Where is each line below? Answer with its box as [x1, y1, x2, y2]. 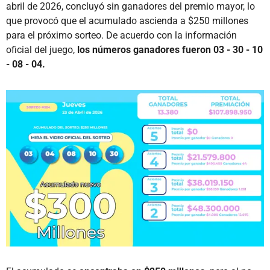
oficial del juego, [6, 43, 77, 55]
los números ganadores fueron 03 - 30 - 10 [77, 43, 263, 55]
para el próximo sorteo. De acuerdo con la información [6, 29, 237, 41]
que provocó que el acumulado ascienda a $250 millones [6, 14, 248, 27]
